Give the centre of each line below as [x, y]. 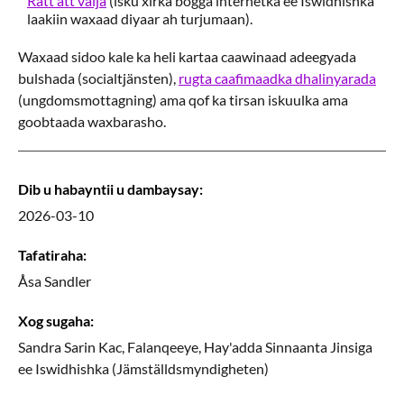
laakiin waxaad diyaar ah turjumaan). [140, 18]
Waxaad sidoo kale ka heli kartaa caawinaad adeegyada [187, 56]
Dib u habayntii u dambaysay [109, 189]
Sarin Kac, [94, 347]
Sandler [68, 281]
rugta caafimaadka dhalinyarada [277, 78]
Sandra [40, 347]
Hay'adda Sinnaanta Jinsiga [288, 347]
